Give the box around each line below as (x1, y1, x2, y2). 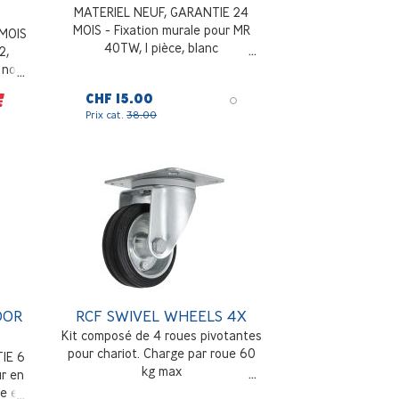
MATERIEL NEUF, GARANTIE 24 (74, 4, 249, 20)
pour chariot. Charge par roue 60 (67, 345, 256, 361)
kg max (141, 362, 182, 379)
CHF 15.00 (85, 90, 154, 107)
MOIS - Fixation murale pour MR (72, 21, 250, 37)
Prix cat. (85, 107, 127, 121)
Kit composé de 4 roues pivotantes (61, 327, 262, 343)
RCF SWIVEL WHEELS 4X (76, 305, 248, 325)
